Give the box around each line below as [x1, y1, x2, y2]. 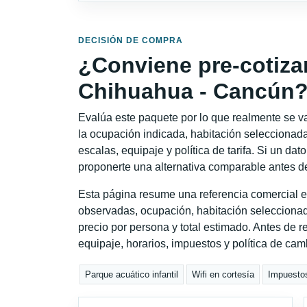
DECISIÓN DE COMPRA [78, 36, 183, 46]
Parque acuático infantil [85, 269, 179, 280]
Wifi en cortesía [192, 269, 255, 280]
